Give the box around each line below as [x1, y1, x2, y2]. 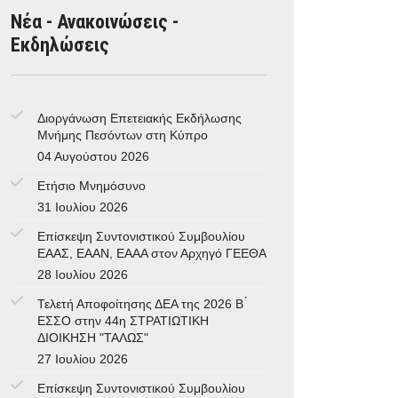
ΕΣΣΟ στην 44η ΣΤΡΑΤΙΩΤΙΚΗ [37, 314, 209, 328]
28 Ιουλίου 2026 [37, 268, 128, 282]
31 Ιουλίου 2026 [37, 201, 128, 214]
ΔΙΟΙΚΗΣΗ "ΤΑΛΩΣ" [37, 331, 148, 345]
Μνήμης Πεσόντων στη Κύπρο [37, 129, 208, 142]
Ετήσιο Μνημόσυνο [37, 179, 146, 193]
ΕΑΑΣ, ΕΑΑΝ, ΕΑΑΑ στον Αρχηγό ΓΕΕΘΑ [37, 247, 267, 260]
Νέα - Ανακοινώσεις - [11, 11, 179, 33]
